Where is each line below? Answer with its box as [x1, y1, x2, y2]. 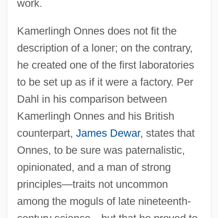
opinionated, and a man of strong [17, 161, 171, 173]
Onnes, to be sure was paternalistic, [17, 144, 185, 156]
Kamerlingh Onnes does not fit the [17, 24, 177, 37]
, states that [140, 127, 195, 139]
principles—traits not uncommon [17, 178, 168, 190]
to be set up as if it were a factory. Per [17, 75, 193, 88]
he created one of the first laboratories [17, 58, 194, 71]
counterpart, [17, 127, 76, 139]
